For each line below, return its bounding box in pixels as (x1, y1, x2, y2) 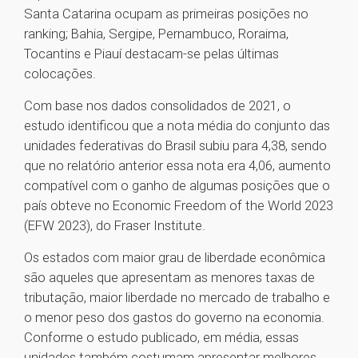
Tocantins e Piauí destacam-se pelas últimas (24, 46, 279, 62)
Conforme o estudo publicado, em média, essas (24, 329, 299, 346)
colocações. (24, 66, 96, 82)
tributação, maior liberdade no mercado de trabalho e (24, 289, 330, 306)
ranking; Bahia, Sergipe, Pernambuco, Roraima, (24, 26, 288, 42)
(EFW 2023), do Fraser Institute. (24, 217, 205, 234)
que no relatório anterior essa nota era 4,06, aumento (24, 157, 331, 174)
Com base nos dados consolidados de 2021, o (24, 97, 291, 114)
